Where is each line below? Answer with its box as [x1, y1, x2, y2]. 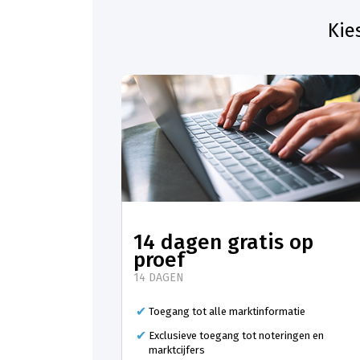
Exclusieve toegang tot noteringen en [149, 329, 324, 342]
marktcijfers [149, 344, 205, 357]
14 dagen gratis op [133, 230, 313, 256]
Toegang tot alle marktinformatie [149, 305, 305, 318]
